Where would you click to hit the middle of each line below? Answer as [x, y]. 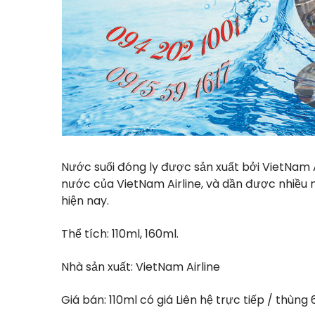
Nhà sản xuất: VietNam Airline [141, 267]
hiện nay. [85, 201]
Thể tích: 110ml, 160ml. [120, 234]
